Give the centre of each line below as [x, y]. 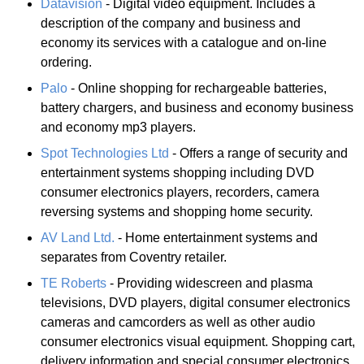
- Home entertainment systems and [216, 237]
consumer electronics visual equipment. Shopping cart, [198, 341]
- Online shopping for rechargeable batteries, [197, 88]
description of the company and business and [171, 23]
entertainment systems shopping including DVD [178, 172]
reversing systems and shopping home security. [177, 211]
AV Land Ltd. [78, 237]
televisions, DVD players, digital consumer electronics [195, 302]
